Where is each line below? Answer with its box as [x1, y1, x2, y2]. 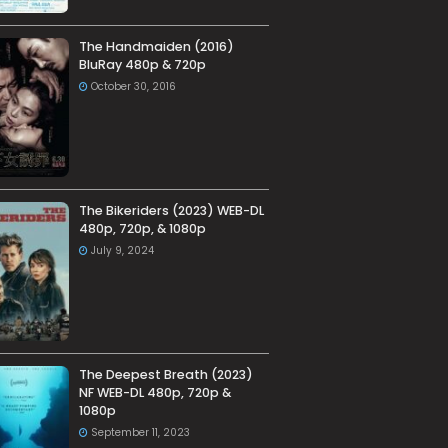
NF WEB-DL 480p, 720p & [78, 384, 231, 402]
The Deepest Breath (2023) [78, 366, 253, 384]
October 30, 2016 [90, 79, 176, 95]
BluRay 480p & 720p [78, 56, 206, 74]
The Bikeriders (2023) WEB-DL [78, 202, 264, 220]
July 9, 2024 [90, 243, 154, 259]
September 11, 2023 [90, 425, 190, 441]
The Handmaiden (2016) [78, 38, 234, 56]
